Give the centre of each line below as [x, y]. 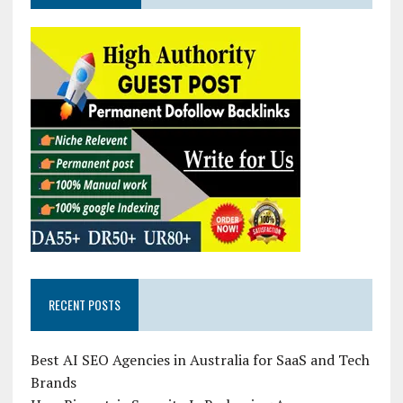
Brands [53, 382]
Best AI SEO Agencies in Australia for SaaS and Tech [200, 359]
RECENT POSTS [84, 304]
